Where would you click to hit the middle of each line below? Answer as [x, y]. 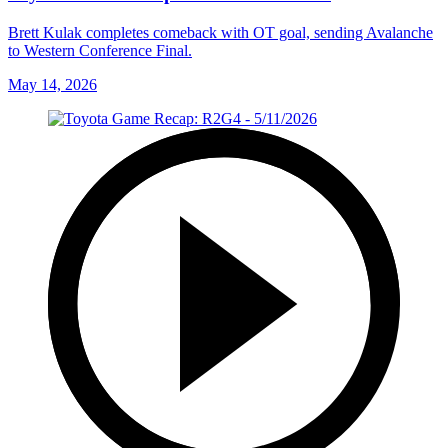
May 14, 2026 [52, 84]
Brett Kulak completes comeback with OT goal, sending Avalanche [220, 32]
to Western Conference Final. [100, 50]
